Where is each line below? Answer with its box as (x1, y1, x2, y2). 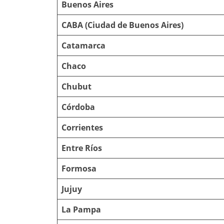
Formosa (61, 162, 96, 174)
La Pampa (61, 203, 101, 215)
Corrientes (61, 121, 103, 133)
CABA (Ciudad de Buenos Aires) (61, 19, 183, 30)
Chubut (61, 80, 91, 92)
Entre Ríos (61, 142, 102, 153)
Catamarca (61, 39, 105, 51)
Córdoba (61, 101, 95, 112)
